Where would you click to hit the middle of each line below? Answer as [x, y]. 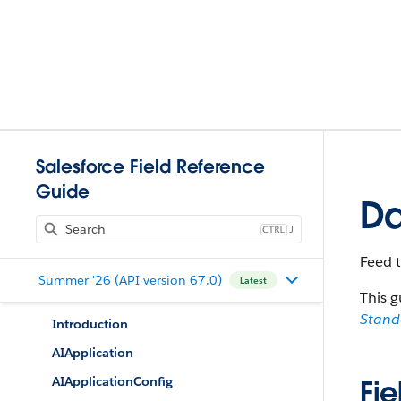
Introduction [90, 324]
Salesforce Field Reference [150, 166]
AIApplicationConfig [112, 381]
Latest [253, 280]
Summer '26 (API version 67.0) [130, 280]
